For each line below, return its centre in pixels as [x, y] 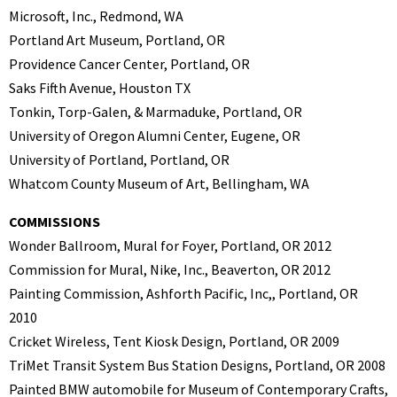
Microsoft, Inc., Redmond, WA [96, 16]
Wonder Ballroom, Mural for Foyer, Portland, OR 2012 [170, 245]
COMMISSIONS [54, 221]
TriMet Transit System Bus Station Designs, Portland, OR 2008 [197, 365]
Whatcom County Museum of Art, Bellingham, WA [159, 183]
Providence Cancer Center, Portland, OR [129, 63]
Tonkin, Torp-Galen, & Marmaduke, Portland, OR [156, 111]
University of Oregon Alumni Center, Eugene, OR [155, 135]
